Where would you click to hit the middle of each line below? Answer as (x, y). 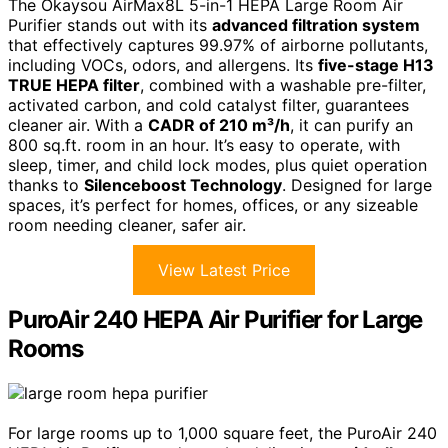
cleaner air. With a (78, 125)
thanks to (46, 185)
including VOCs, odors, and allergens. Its (163, 65)
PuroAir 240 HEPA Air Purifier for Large (215, 319)
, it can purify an (351, 125)
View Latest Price (224, 270)
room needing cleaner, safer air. (127, 225)
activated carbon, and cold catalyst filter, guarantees (208, 105)
